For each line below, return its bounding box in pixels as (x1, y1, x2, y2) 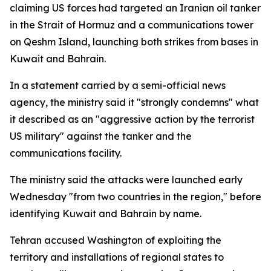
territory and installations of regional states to (10, 251, 224, 263)
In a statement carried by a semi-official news (10, 79, 226, 91)
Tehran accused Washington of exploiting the (10, 234, 221, 246)
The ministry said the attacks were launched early (10, 174, 243, 186)
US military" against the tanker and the (10, 130, 192, 142)
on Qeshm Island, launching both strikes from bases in (10, 36, 258, 48)
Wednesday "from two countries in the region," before (10, 191, 261, 203)
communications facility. (10, 147, 122, 159)
